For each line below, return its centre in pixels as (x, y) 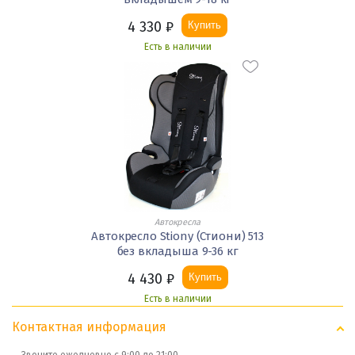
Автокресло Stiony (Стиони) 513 (177, 237)
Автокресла (177, 223)
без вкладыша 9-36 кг (177, 252)
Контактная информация (89, 327)
